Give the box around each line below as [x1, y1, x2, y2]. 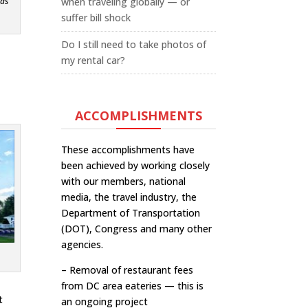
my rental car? [61, 54, 126, 67]
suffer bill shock [61, 11, 131, 24]
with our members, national [61, 175, 186, 188]
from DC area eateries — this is [61, 279, 204, 292]
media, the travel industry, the [61, 190, 197, 203]
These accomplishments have [61, 143, 195, 156]
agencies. [61, 238, 104, 251]
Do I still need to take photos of [61, 38, 207, 51]
